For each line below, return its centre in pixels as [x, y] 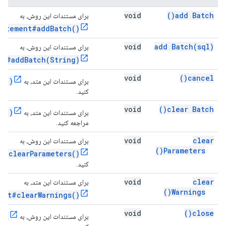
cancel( [201, 78]
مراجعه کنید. [72, 123]
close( [203, 213]
